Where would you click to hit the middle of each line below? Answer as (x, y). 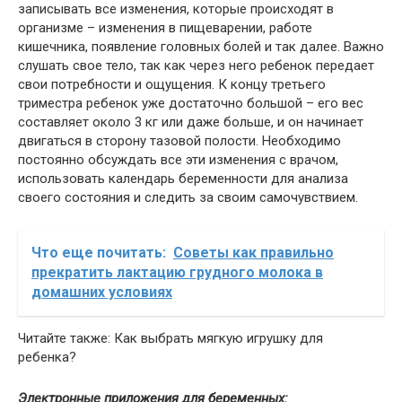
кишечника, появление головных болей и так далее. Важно (201, 47)
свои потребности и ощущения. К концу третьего (172, 84)
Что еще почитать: (99, 253)
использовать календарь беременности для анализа (183, 179)
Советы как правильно (253, 253)
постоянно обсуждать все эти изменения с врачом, (178, 160)
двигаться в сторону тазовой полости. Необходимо (179, 141)
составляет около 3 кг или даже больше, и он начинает (191, 122)
